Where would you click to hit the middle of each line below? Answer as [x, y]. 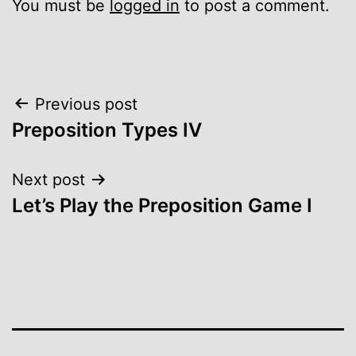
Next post [48, 179]
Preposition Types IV [107, 130]
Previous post [86, 104]
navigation [81, 144]
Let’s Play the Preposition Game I [162, 205]
